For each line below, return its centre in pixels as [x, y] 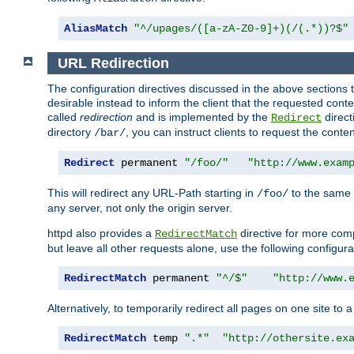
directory [71, 132]
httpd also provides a [101, 233]
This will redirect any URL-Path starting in [152, 193]
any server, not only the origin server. [140, 208]
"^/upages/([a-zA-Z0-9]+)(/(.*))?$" [241, 28]
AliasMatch [96, 28]
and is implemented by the [202, 117]
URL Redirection [113, 63]
